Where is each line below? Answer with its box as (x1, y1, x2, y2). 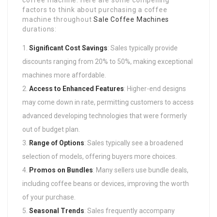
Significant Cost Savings (29, 44, 108, 52)
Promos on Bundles (29, 166, 93, 174)
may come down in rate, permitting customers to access (22, 98, 194, 106)
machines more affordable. (22, 71, 106, 79)
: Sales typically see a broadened (84, 139, 183, 147)
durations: (22, 25, 57, 33)
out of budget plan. (22, 125, 80, 133)
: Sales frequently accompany (84, 207, 175, 215)
